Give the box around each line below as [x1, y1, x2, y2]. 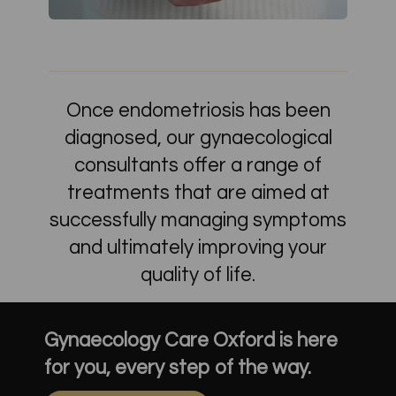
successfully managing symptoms [49, 209, 346, 231]
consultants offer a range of [74, 155, 322, 176]
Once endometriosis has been [65, 100, 331, 121]
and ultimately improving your [69, 237, 327, 258]
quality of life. [141, 264, 255, 286]
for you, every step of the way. [44, 357, 311, 378]
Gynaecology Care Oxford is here [44, 330, 338, 351]
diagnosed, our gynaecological [64, 127, 332, 148]
